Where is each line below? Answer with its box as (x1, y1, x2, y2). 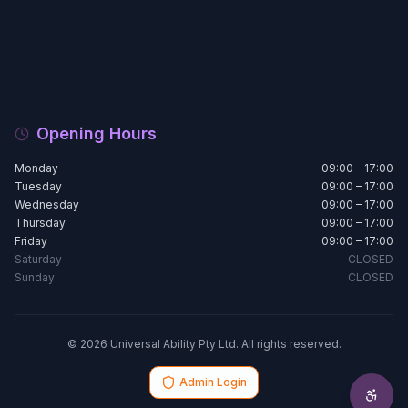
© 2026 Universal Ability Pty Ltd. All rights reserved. (66, 337, 342, 351)
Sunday (15, 270, 55, 284)
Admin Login (179, 375, 247, 389)
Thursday (15, 216, 66, 229)
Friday (15, 234, 47, 248)
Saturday (15, 252, 62, 266)
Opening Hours (36, 124, 157, 143)
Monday (15, 161, 58, 175)
